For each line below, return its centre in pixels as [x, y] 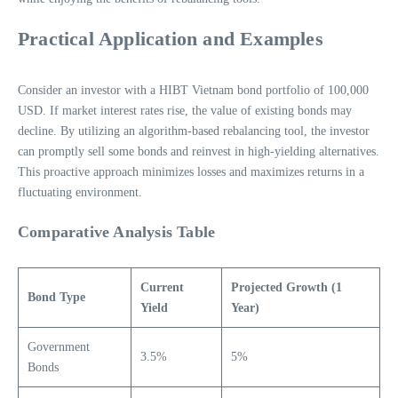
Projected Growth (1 [287, 287]
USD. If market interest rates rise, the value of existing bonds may [185, 110]
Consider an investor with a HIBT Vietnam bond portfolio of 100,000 [193, 90]
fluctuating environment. [80, 192]
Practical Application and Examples [171, 38]
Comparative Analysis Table [117, 231]
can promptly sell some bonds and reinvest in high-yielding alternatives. [199, 151]
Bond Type [56, 297]
